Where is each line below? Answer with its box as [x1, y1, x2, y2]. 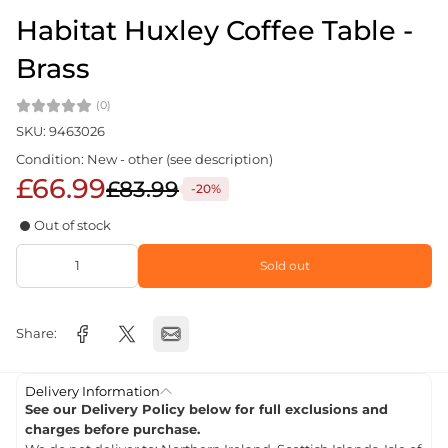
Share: [16, 326, 57, 342]
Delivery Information [25, 383, 160, 400]
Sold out [260, 259, 310, 274]
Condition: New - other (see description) [16, 152, 273, 168]
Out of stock [34, 218, 111, 234]
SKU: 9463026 [16, 124, 105, 140]
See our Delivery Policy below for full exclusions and [25, 402, 388, 418]
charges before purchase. [25, 422, 200, 438]
